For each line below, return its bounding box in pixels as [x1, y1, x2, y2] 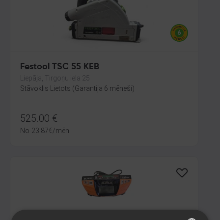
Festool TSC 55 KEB [20, 62, 99, 71]
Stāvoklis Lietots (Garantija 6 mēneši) [20, 84, 135, 92]
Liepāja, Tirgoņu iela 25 [20, 74, 90, 82]
